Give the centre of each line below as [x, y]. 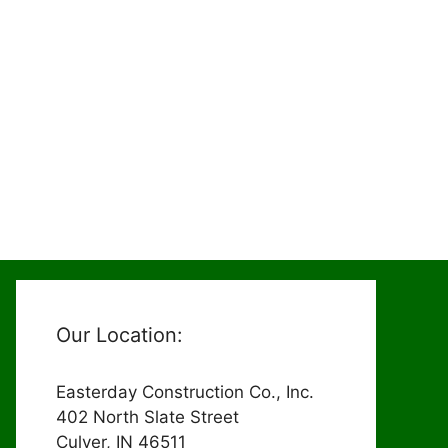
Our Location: [119, 335]
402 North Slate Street [147, 417]
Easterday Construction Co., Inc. [185, 392]
